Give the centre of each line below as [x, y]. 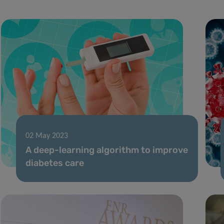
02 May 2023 [46, 136]
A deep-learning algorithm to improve [106, 150]
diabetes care [54, 163]
